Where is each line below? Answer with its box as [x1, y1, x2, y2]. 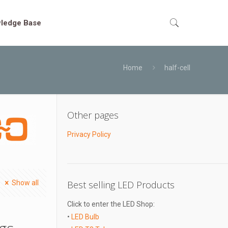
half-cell [164, 64, 190, 72]
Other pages [67, 109, 119, 121]
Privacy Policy [67, 130, 111, 138]
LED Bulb [71, 213, 99, 221]
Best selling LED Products [67, 179, 175, 191]
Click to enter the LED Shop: [67, 200, 155, 208]
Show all [12, 179, 39, 187]
